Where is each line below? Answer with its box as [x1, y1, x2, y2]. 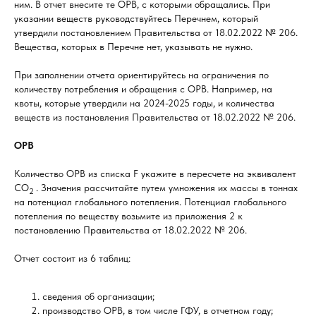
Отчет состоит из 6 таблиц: [14, 253, 130, 264]
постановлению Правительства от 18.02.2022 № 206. [14, 224, 247, 236]
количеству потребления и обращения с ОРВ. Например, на [14, 83, 272, 95]
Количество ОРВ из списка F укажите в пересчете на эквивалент [14, 168, 296, 179]
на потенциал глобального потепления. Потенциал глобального [14, 196, 286, 207]
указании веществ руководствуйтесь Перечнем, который [14, 13, 258, 24]
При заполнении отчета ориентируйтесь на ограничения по [14, 69, 269, 80]
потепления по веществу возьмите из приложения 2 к [14, 210, 243, 221]
